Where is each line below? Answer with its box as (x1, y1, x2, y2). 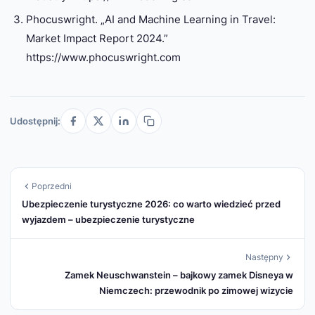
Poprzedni (32, 181, 72, 192)
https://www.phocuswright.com (25, 51, 181, 65)
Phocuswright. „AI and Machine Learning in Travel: (25, 13, 276, 27)
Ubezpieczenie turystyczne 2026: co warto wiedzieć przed (22, 198, 281, 210)
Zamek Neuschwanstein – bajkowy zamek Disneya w (65, 269, 293, 281)
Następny (245, 252, 283, 263)
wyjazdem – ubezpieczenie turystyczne (22, 214, 195, 226)
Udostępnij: (10, 115, 60, 127)
